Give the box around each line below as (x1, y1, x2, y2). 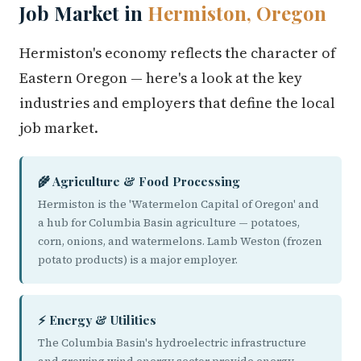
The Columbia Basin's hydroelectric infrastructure (38, 335, 306, 351)
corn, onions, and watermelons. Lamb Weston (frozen (38, 234, 322, 249)
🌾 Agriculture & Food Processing (38, 173, 240, 189)
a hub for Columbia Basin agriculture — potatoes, (38, 215, 300, 230)
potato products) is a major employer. (38, 252, 238, 268)
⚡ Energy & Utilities (38, 312, 156, 328)
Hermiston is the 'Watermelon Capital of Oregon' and (38, 197, 319, 212)
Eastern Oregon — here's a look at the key (19, 68, 302, 88)
